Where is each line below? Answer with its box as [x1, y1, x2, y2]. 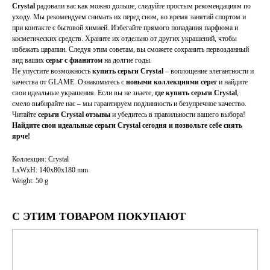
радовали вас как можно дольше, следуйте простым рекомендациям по [35, 2, 251, 11]
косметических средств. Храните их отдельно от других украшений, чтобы [12, 34, 237, 43]
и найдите [217, 78, 248, 87]
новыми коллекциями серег [126, 78, 217, 87]
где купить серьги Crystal [155, 89, 237, 98]
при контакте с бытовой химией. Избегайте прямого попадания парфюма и [12, 24, 238, 33]
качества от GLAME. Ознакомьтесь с [12, 78, 126, 87]
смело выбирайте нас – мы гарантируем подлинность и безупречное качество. [12, 99, 246, 108]
